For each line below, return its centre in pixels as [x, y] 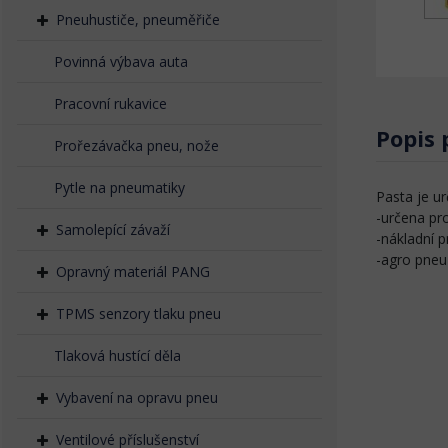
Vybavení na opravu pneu [137, 397]
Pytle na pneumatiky [119, 187]
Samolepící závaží [113, 229]
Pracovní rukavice [110, 103]
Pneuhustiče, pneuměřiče [138, 19]
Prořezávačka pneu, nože [136, 145]
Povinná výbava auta [121, 61]
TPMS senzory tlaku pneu [138, 313]
